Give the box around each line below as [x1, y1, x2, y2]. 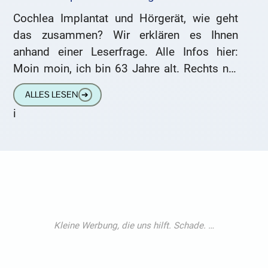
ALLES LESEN [25, 89, 78, 100]
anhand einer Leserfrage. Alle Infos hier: [13, 44, 239, 59]
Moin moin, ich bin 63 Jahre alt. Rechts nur [13, 61, 239, 75]
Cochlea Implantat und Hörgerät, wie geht [13, 11, 239, 25]
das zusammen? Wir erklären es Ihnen [13, 28, 239, 42]
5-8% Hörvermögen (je [13, 78, 126, 92]
